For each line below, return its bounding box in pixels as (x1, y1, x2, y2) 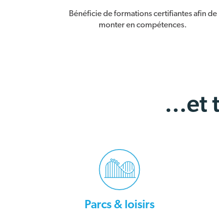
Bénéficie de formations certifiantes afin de (68, 9, 217, 18)
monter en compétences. (99, 20, 187, 29)
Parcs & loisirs (85, 198, 154, 211)
